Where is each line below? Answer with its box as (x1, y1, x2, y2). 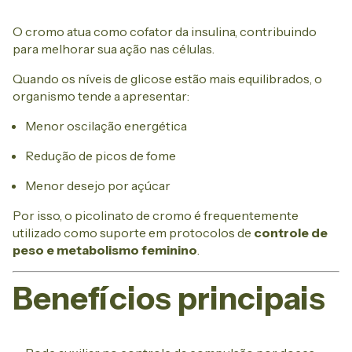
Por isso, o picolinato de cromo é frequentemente (13, 207, 299, 224)
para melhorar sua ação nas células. (13, 41, 214, 57)
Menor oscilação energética (25, 118, 187, 134)
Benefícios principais (13, 279, 325, 318)
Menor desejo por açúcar (25, 178, 170, 194)
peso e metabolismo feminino (13, 242, 197, 258)
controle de (254, 225, 328, 241)
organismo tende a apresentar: (13, 88, 189, 104)
